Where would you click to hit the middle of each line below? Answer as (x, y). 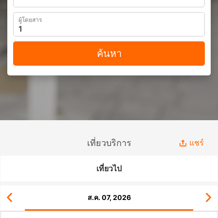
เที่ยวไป (109, 168)
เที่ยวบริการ (109, 143)
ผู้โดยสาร (30, 20)
